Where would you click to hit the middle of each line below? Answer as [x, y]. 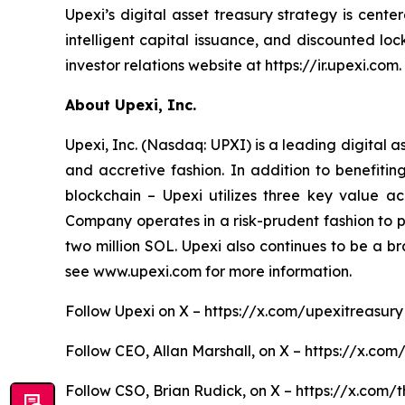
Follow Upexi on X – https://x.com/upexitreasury [234, 311]
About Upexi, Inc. [131, 105]
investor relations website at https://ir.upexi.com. [233, 65]
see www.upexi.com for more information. [208, 271]
